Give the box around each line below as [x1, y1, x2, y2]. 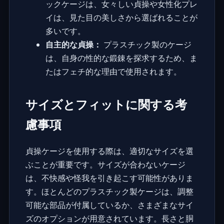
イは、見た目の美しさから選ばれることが [45, 12, 197, 23]
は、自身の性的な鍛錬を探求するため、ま [45, 52, 197, 64]
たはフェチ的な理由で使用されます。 [45, 66, 181, 77]
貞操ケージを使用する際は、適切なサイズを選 [25, 145, 193, 157]
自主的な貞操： [45, 39, 101, 50]
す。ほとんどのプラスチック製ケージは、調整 [25, 186, 193, 197]
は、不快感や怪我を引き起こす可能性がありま [25, 172, 193, 184]
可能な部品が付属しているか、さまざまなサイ [25, 199, 193, 211]
